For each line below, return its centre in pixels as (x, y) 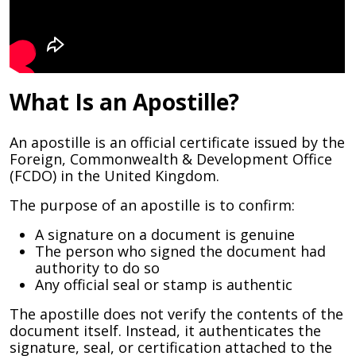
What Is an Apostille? (124, 102)
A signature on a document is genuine (165, 234)
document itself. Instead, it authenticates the (165, 331)
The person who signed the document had (180, 251)
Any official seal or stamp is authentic (164, 284)
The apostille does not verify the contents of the (176, 314)
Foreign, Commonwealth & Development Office (171, 159)
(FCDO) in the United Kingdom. (114, 176)
